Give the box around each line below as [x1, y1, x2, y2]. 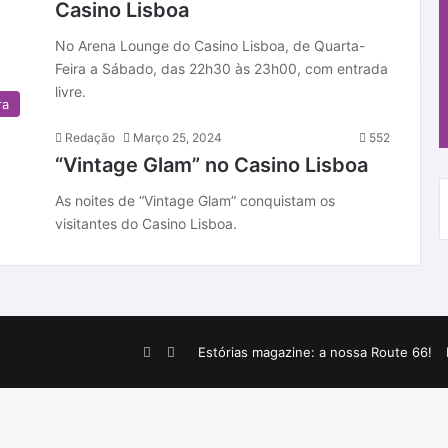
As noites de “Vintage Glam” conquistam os [55, 191, 335, 209]
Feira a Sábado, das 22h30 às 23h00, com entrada [55, 59, 388, 77]
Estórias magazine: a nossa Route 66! [198, 343, 432, 360]
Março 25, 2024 [133, 129, 222, 145]
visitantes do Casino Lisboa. [55, 214, 237, 232]
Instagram [175, 343, 236, 360]
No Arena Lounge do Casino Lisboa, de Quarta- [55, 36, 365, 54]
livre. [55, 82, 86, 100]
